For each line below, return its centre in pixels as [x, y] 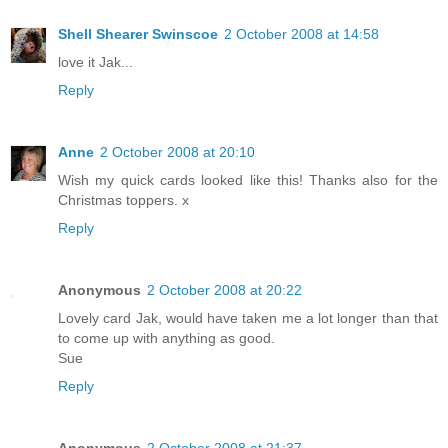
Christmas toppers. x [123, 199]
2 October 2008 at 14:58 [301, 33]
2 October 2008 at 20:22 [224, 289]
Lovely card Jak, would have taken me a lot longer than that [248, 317]
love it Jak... [95, 61]
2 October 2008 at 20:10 [177, 151]
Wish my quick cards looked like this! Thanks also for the [248, 179]
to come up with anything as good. [166, 337]
